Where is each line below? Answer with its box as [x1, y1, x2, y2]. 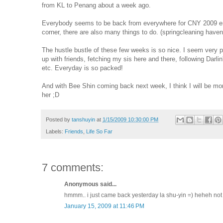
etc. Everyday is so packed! [42, 64, 123, 72]
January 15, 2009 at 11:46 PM [64, 202, 144, 210]
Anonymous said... [64, 180, 116, 188]
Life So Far [86, 128, 112, 134]
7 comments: [42, 161, 104, 174]
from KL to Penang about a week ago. [42, 1, 151, 9]
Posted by [46, 116, 72, 122]
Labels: [46, 128, 65, 134]
